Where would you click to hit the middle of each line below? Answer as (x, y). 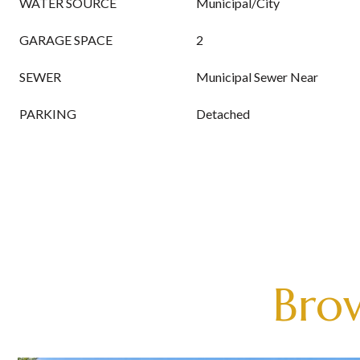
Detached (223, 114)
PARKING (48, 114)
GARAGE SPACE (66, 40)
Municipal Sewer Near (257, 77)
